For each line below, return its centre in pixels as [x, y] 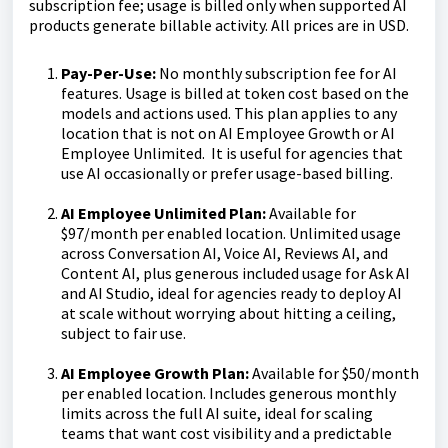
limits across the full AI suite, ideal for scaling [217, 413]
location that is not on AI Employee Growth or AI [228, 133]
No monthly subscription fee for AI [278, 73]
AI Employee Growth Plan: [156, 373]
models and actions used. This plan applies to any [229, 113]
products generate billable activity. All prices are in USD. [219, 25]
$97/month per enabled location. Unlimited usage [231, 233]
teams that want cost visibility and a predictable [226, 433]
